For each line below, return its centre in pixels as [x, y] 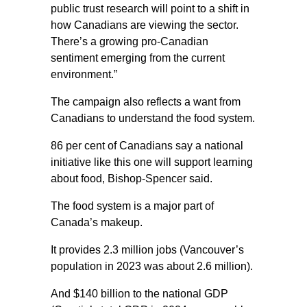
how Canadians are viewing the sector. [145, 25]
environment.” [84, 74]
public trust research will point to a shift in [150, 9]
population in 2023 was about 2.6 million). [152, 266]
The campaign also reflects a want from [146, 102]
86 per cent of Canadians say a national [147, 146]
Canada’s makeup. [97, 222]
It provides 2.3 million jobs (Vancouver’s [147, 250]
